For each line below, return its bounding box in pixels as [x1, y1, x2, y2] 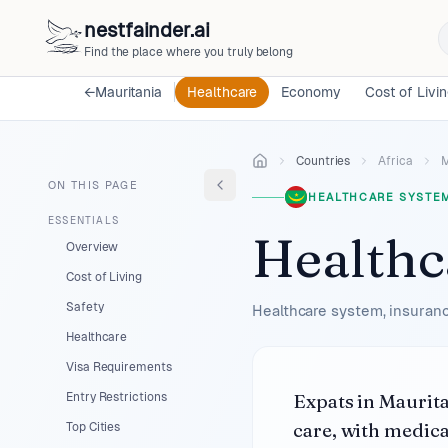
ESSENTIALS [48, 215, 119, 226]
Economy [281, 84, 341, 100]
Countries [296, 154, 351, 168]
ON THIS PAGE [48, 179, 138, 191]
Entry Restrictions [66, 390, 167, 404]
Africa [378, 154, 413, 168]
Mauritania [94, 84, 163, 100]
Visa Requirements [66, 360, 172, 374]
